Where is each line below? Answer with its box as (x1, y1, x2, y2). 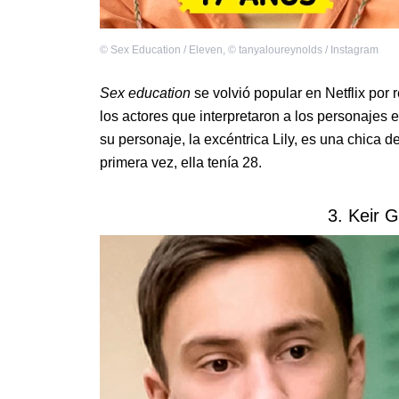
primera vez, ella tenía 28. (100, 155, 262, 171)
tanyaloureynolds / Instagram (239, 44, 379, 57)
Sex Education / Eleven (110, 44, 223, 57)
